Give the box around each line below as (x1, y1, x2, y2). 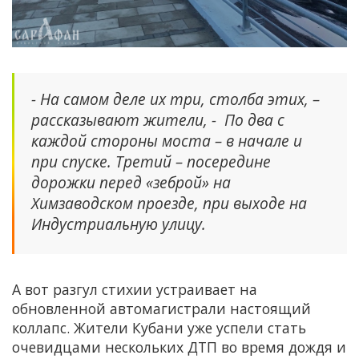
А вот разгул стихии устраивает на (12, 280, 257, 300)
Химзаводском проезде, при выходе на (31, 192, 307, 215)
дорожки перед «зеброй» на (31, 171, 231, 194)
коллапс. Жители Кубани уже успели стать (12, 318, 306, 338)
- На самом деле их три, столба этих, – (31, 88, 320, 111)
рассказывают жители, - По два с (31, 109, 284, 131)
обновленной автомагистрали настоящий (12, 299, 311, 319)
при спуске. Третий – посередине (31, 151, 271, 173)
